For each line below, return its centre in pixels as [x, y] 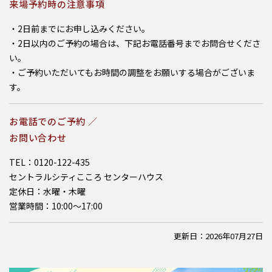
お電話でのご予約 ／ [53, 121]
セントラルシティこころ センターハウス [86, 176]
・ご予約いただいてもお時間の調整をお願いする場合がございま [132, 72]
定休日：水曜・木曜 [47, 191]
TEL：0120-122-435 [49, 162]
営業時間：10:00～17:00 [56, 206]
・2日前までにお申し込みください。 [80, 28]
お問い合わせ [38, 137]
